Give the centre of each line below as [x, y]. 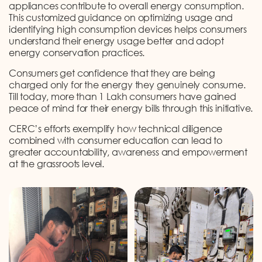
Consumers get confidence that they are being [112, 73]
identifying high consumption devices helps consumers [128, 29]
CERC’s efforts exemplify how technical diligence [116, 128]
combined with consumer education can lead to [116, 140]
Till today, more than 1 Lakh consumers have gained [123, 96]
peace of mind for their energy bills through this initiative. [131, 108]
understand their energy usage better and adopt [116, 41]
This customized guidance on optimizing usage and [121, 17]
